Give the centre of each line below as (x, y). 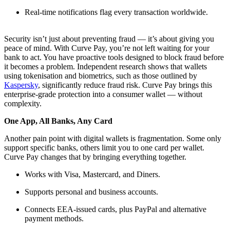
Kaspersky (21, 85)
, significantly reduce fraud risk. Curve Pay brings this (125, 85)
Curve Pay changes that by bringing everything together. (95, 157)
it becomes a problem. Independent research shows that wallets (106, 67)
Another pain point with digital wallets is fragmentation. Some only (113, 139)
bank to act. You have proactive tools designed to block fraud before (114, 57)
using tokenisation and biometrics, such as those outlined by (101, 76)
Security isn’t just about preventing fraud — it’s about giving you (109, 39)
